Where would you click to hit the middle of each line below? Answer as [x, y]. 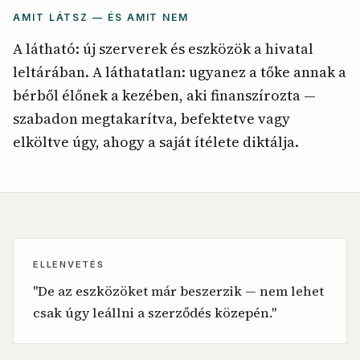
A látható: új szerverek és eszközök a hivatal [163, 49]
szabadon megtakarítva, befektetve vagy [151, 119]
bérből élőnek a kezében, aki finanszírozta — [164, 95]
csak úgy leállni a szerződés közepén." [155, 313]
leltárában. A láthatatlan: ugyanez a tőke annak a [180, 72]
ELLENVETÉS [69, 264]
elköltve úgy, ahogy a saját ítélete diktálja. [156, 142]
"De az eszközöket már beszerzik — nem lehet [178, 291]
